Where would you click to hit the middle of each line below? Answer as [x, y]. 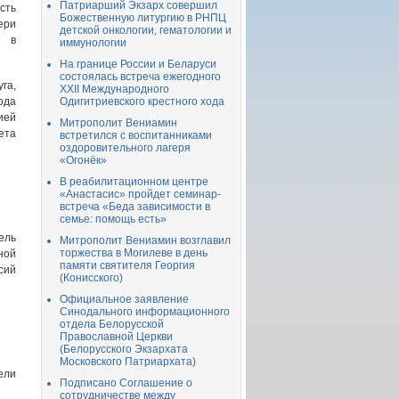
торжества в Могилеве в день [134, 253]
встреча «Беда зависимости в [135, 207]
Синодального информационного [145, 312]
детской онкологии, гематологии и [146, 30]
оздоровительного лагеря [125, 148]
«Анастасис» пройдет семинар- [140, 194]
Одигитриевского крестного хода [142, 102]
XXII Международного [114, 89]
